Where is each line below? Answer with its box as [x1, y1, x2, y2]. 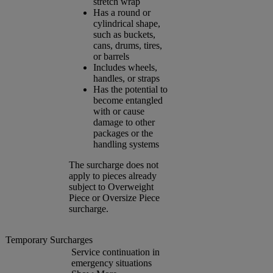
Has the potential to [93, 83, 168, 94]
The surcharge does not [69, 159, 158, 170]
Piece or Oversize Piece [69, 192, 160, 203]
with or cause [93, 105, 144, 116]
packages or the [93, 127, 153, 138]
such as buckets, [93, 29, 155, 40]
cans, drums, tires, [93, 40, 162, 51]
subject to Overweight [69, 181, 154, 192]
